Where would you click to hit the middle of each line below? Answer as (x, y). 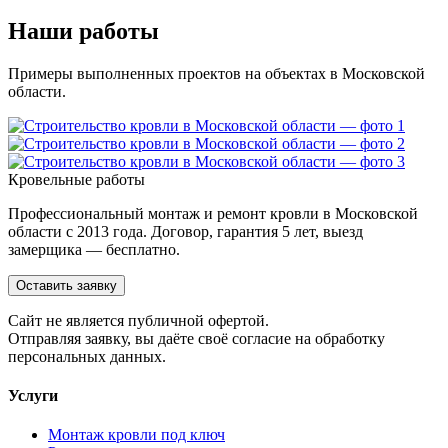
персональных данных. (87, 356)
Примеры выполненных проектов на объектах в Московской (216, 73)
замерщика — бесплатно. (94, 249)
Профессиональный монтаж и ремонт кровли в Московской (213, 213)
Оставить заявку (66, 285)
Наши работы (83, 30)
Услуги (33, 396)
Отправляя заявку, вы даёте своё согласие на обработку (196, 338)
